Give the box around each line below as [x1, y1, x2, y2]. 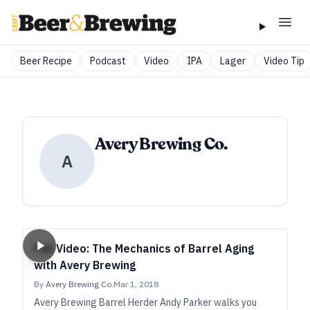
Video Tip [264, 55, 304, 67]
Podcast [90, 55, 126, 67]
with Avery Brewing [34, 258, 136, 272]
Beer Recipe [20, 55, 72, 67]
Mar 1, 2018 [113, 279, 158, 289]
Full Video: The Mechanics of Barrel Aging [34, 241, 254, 255]
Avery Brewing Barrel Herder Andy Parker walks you [34, 296, 257, 309]
